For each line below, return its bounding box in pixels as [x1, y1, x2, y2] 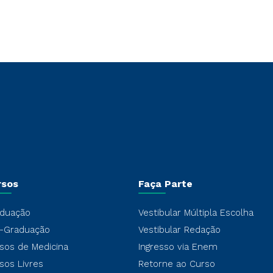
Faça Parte [138, 178, 193, 190]
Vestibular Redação [138, 224, 221, 235]
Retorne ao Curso [138, 258, 215, 269]
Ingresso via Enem [138, 241, 218, 252]
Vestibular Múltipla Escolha [138, 207, 253, 218]
